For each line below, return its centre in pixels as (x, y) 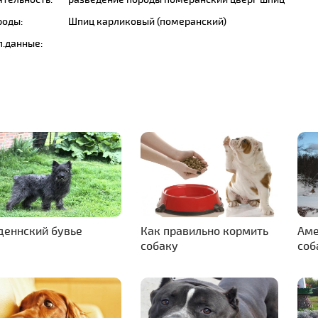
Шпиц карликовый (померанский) (147, 21)
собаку (159, 245)
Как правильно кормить (204, 230)
